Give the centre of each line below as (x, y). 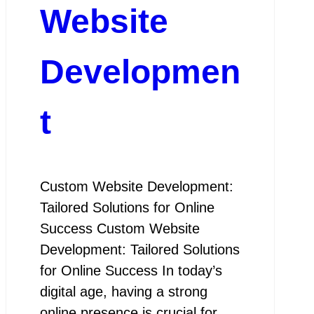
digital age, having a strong (123, 292)
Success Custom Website (120, 229)
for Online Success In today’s (131, 271)
